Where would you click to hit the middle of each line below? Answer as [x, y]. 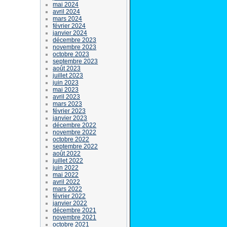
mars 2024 [68, 18]
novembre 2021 [75, 217]
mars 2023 [68, 104]
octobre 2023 [71, 54]
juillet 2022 [68, 160]
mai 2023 [66, 89]
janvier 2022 [70, 203]
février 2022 [69, 196]
